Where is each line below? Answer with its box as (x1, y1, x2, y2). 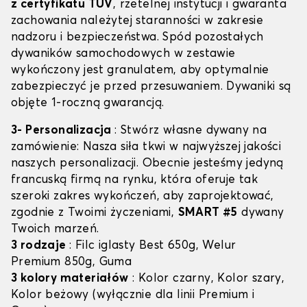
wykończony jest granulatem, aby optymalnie (11, 64, 269, 77)
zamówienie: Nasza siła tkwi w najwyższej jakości (11, 141, 282, 153)
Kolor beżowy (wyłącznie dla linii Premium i (11, 289, 255, 302)
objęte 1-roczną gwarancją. (11, 97, 164, 110)
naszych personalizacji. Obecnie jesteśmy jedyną (11, 158, 284, 170)
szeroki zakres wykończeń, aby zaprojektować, (11, 191, 274, 203)
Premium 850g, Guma (11, 256, 132, 269)
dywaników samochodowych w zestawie (11, 48, 236, 60)
